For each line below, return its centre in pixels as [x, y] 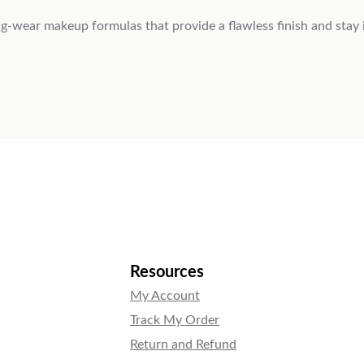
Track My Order [175, 321]
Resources [167, 273]
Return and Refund [183, 345]
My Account [165, 296]
